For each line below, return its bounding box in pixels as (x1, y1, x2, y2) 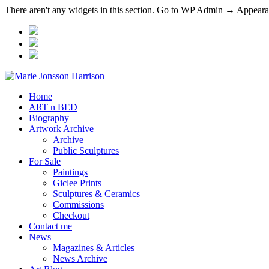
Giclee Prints (53, 178, 101, 188)
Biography (29, 113, 69, 123)
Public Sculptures (53, 145, 119, 156)
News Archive (53, 253, 107, 264)
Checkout (53, 210, 89, 220)
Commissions (53, 199, 104, 210)
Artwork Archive (29, 124, 94, 134)
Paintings (53, 167, 88, 177)
